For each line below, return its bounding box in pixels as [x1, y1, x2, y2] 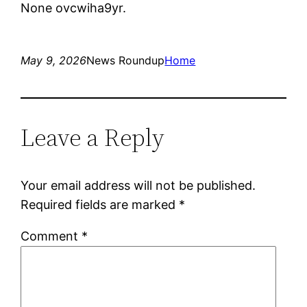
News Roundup [86, 53, 165, 67]
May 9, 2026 [21, 53, 87, 67]
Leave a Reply [21, 120, 165, 154]
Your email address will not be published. [21, 177, 256, 193]
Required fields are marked [21, 197, 180, 212]
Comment [21, 228, 82, 243]
